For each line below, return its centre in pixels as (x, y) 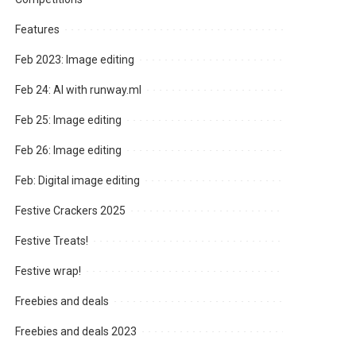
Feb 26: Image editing (69, 151)
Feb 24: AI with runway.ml (79, 90)
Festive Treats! (52, 241)
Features (38, 30)
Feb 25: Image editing (69, 120)
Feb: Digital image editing (78, 181)
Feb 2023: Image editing (75, 60)
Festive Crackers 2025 (71, 211)
